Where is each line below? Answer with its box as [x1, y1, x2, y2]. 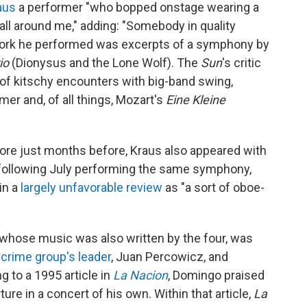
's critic [222, 56, 261, 70]
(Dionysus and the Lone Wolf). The [12, 56, 201, 70]
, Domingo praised [168, 268, 265, 282]
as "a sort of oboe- [162, 180, 265, 195]
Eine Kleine [166, 93, 225, 107]
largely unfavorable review [21, 180, 162, 195]
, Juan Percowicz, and [111, 249, 228, 264]
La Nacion [113, 268, 168, 282]
